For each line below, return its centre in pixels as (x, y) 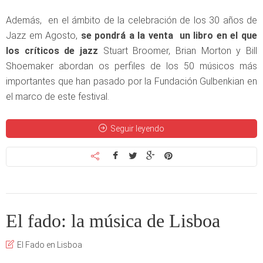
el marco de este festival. (58, 97)
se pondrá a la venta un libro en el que (169, 36)
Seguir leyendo (137, 129)
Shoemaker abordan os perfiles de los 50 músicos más (131, 66)
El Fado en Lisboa (50, 245)
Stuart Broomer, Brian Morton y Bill (178, 51)
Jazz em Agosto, (43, 36)
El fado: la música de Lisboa (113, 221)
